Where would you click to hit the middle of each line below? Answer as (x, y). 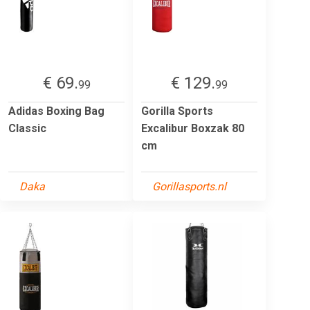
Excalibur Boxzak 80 (193, 128)
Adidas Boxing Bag (56, 111)
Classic (27, 128)
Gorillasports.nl (189, 186)
